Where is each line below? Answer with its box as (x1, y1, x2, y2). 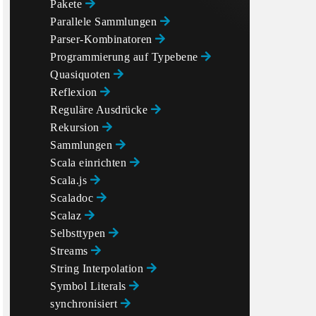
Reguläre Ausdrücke (50, 104, 151, 116)
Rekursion (50, 121, 102, 133)
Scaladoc (50, 192, 97, 204)
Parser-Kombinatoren (50, 33, 155, 45)
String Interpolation (50, 262, 147, 274)
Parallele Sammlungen (50, 16, 160, 28)
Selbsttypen (50, 227, 109, 239)
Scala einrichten (50, 157, 130, 169)
